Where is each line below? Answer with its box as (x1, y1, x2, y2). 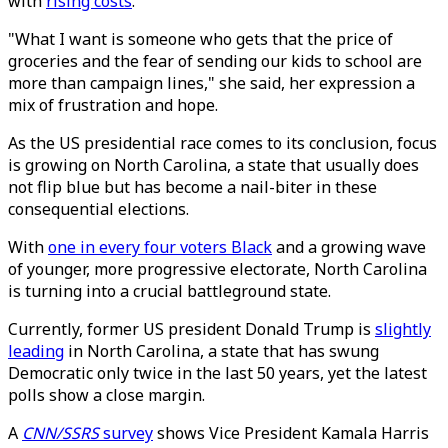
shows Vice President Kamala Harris (153, 422, 429, 444)
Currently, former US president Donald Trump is (8, 318, 375, 340)
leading (8, 340, 64, 362)
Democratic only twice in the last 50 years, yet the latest (8, 362, 427, 384)
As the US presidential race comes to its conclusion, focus (8, 132, 437, 154)
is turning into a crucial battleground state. (8, 280, 331, 302)
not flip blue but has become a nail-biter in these (8, 176, 377, 198)
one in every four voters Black (48, 236, 272, 258)
